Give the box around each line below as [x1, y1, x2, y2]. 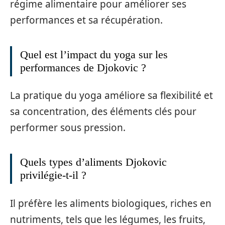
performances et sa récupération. [10, 13, 163, 27]
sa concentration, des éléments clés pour [10, 105, 196, 119]
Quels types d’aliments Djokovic [20, 156, 167, 169]
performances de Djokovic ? [20, 61, 146, 74]
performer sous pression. [10, 121, 126, 135]
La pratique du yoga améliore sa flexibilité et [10, 89, 213, 102]
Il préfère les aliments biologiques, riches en [10, 196, 211, 210]
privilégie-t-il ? [20, 169, 86, 182]
